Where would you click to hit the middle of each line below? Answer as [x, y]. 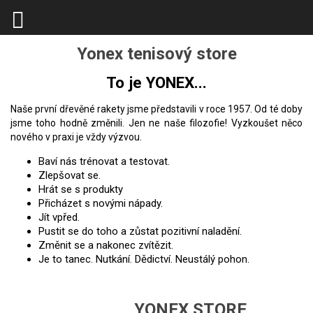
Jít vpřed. [59, 218]
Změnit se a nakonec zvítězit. [106, 246]
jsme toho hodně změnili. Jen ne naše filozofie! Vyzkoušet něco [156, 123]
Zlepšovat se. [70, 176]
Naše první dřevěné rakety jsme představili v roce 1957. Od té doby [156, 109]
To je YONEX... [156, 82]
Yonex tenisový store [156, 54]
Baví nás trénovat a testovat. [104, 162]
